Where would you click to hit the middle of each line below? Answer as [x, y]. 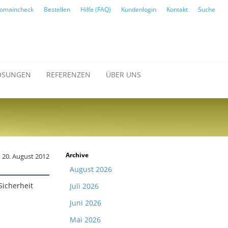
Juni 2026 [85, 203]
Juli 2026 [84, 186]
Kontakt [177, 9]
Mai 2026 [85, 220]
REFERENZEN [68, 75]
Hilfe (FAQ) [96, 9]
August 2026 [91, 169]
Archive [77, 155]
